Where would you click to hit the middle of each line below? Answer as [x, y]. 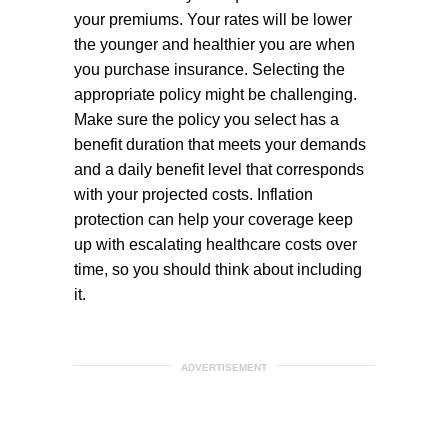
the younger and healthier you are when [214, 44]
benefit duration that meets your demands [220, 144]
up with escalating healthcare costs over [215, 244]
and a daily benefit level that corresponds [219, 169]
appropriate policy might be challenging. [215, 94]
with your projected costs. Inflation [193, 194]
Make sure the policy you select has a [206, 119]
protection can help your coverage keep [213, 219]
